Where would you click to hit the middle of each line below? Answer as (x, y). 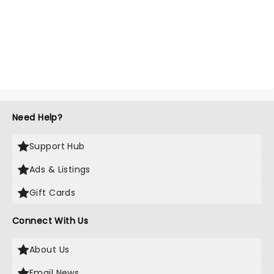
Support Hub (57, 146)
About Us (50, 250)
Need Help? (38, 117)
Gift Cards (53, 193)
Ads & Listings (60, 169)
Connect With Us (50, 221)
